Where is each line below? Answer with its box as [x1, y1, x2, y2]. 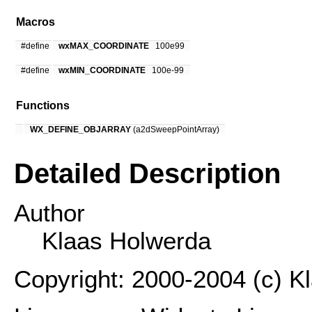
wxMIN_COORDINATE [58, 65, 146, 75]
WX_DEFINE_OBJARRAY [30, 125, 131, 134]
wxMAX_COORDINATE [58, 41, 149, 50]
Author [14, 199, 85, 227]
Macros [16, 16, 55, 29]
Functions [16, 100, 70, 112]
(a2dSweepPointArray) [131, 125, 219, 134]
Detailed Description [14, 157, 281, 189]
